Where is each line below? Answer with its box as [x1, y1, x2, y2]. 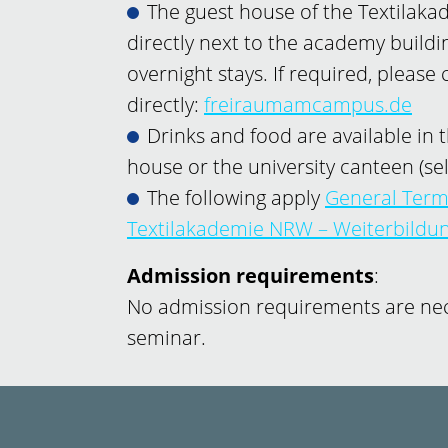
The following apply [147, 184, 325, 212]
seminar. [127, 324, 206, 352]
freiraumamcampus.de [204, 91, 412, 119]
